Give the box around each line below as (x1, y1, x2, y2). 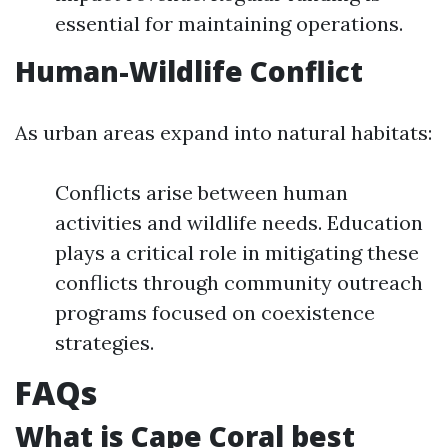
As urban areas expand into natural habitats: (15, 120, 432, 145)
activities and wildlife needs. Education (55, 210, 423, 235)
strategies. (55, 330, 154, 355)
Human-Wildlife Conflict (15, 52, 363, 90)
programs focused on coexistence (55, 300, 375, 325)
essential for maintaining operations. (55, 11, 403, 36)
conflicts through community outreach (55, 270, 423, 295)
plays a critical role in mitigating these (55, 240, 419, 265)
